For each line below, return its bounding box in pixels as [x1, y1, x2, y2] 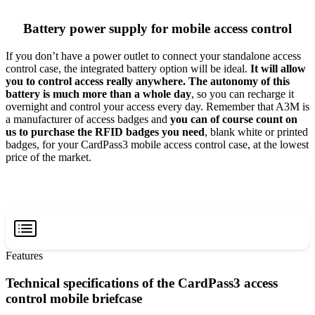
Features [6, 250, 43, 262]
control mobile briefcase [6, 290, 142, 306]
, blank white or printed [205, 126, 308, 139]
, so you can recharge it [191, 88, 294, 101]
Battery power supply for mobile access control [23, 21, 292, 37]
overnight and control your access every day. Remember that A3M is [6, 101, 309, 113]
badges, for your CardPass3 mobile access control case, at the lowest [6, 139, 309, 151]
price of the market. [6, 151, 91, 164]
